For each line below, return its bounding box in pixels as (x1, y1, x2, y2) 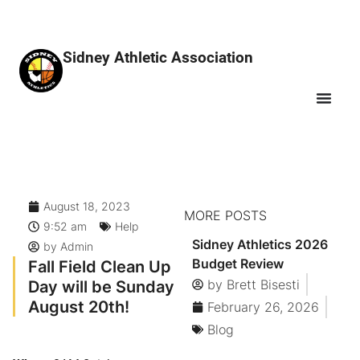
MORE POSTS (183, 207, 267, 224)
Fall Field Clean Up (28, 256, 171, 277)
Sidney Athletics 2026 (191, 236, 328, 253)
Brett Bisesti (222, 276, 300, 293)
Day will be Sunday (28, 276, 174, 297)
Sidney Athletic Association (63, 48, 254, 67)
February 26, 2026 (207, 299, 319, 316)
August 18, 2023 (43, 199, 131, 214)
